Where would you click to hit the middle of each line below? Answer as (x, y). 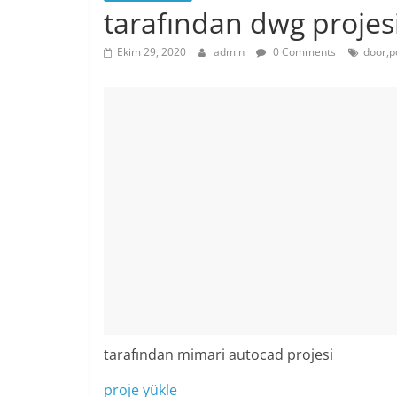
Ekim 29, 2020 (152, 52)
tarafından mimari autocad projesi (218, 355)
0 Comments (303, 52)
